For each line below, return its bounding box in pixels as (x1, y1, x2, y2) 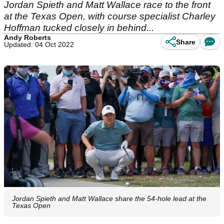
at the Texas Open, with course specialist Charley (4, 11, 215, 21)
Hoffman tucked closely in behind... (4, 22, 154, 33)
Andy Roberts (4, 33, 51, 41)
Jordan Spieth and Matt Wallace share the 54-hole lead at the (12, 194, 206, 203)
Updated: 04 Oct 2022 (4, 40, 74, 48)
